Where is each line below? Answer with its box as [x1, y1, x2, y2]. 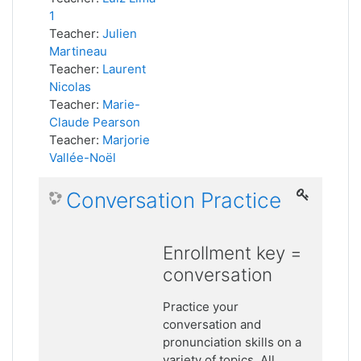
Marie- [102, 97, 140, 112]
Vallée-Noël [49, 150, 116, 165]
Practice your [163, 299, 239, 314]
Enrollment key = [163, 242, 303, 263]
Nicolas [49, 79, 91, 94]
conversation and [163, 317, 262, 332]
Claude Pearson [49, 114, 140, 130]
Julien [102, 26, 137, 41]
